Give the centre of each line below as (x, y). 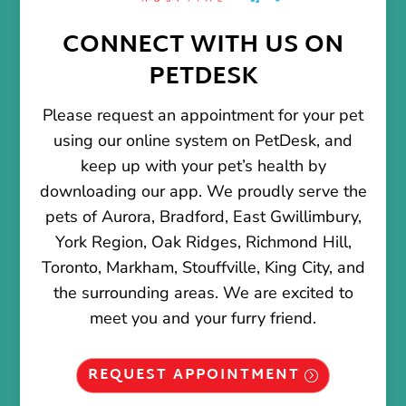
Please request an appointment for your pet (203, 116)
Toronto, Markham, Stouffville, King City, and (203, 268)
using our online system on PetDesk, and (203, 141)
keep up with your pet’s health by (203, 166)
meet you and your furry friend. (203, 319)
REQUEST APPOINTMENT (193, 375)
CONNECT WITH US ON (203, 46)
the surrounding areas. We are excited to (203, 293)
